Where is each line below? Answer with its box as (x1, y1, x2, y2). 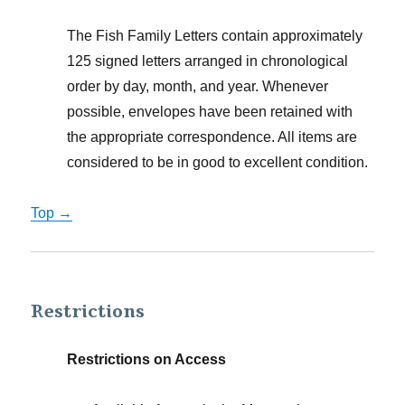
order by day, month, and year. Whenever (67, 79, 329, 94)
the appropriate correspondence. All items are (67, 129, 358, 145)
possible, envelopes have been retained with (67, 104, 353, 119)
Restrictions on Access (67, 352, 227, 367)
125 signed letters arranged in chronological (67, 53, 349, 69)
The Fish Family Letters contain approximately (67, 28, 363, 43)
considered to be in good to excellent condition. (67, 155, 369, 170)
